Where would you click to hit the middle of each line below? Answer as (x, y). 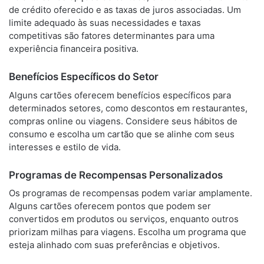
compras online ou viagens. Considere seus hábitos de (123, 121)
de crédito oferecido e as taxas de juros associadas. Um (125, 10)
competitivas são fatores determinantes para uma (112, 36)
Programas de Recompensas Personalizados (116, 175)
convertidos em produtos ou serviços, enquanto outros (124, 219)
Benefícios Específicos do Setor (84, 77)
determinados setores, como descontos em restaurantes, (128, 108)
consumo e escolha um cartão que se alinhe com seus (122, 134)
